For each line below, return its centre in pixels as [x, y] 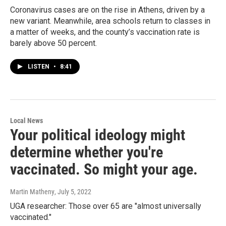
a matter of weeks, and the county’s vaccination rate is [105, 32]
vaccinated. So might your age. [104, 169]
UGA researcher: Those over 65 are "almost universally [106, 206]
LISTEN [39, 66]
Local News [26, 120]
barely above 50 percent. [53, 43]
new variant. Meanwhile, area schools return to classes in [110, 21]
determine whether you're [87, 152]
